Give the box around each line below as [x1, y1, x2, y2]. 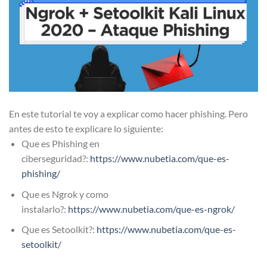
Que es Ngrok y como [21, 188, 108, 200]
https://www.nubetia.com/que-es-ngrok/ [67, 203, 235, 215]
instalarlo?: [21, 203, 68, 215]
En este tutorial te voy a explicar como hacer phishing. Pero [9, 108, 248, 120]
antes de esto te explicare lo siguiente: [9, 123, 163, 135]
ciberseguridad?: [21, 153, 90, 164]
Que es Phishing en [21, 138, 100, 150]
